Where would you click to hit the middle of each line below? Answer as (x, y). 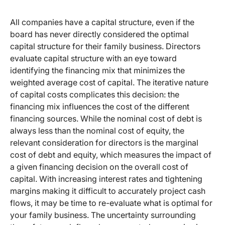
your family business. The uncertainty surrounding (103, 215)
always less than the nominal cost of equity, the (97, 131)
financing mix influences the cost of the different (100, 107)
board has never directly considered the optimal (99, 34)
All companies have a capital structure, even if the (102, 22)
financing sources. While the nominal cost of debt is (106, 119)
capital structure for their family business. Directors (105, 46)
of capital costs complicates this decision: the (95, 95)
